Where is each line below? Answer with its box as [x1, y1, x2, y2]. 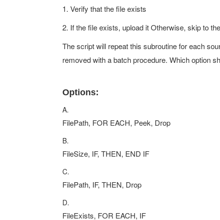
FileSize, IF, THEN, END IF [62, 148, 149, 159]
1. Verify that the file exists [62, 3, 146, 14]
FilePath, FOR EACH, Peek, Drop [62, 117, 170, 128]
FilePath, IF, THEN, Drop [62, 179, 141, 190]
